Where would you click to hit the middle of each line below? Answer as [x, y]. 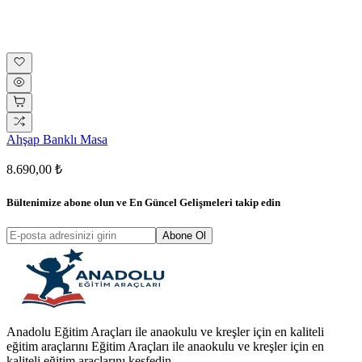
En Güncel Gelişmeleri [182, 202]
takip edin [258, 202]
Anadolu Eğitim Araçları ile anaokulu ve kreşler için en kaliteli [165, 331]
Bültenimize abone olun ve [68, 202]
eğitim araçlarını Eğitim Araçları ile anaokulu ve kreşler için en [165, 346]
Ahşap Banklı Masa [57, 140]
